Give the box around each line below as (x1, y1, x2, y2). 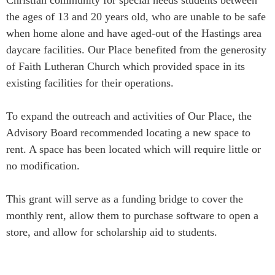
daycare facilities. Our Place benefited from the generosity (6, 43, 266, 56)
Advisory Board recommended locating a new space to (6, 126, 250, 139)
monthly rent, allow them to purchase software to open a (6, 209, 258, 222)
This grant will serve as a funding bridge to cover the (6, 192, 243, 205)
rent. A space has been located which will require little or (6, 142, 261, 155)
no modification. (6, 159, 83, 172)
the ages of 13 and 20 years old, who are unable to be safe (6, 10, 266, 23)
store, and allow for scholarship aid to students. (6, 225, 220, 238)
